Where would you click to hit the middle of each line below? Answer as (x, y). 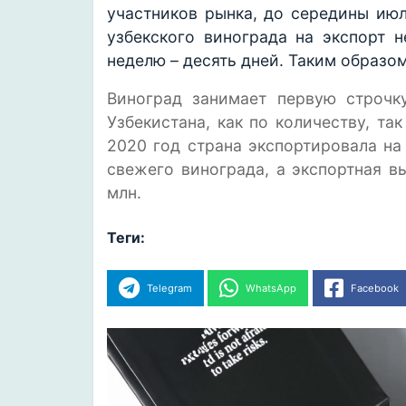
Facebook (374, 288)
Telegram (169, 288)
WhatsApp (271, 288)
